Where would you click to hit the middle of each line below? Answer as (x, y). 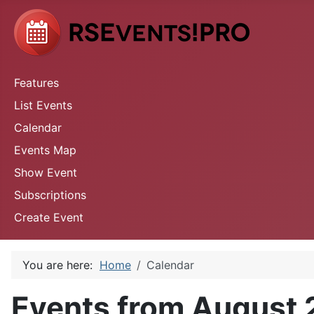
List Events (43, 105)
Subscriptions (50, 195)
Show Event (46, 172)
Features (36, 83)
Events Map (45, 150)
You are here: (61, 265)
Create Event (49, 217)
